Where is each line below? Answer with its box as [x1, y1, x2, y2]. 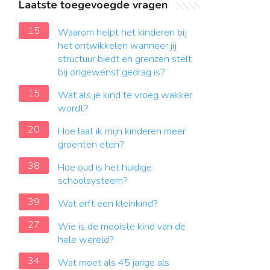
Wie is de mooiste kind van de [58, 220, 186, 233]
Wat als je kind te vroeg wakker [58, 89, 192, 102]
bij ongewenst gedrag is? [58, 66, 165, 79]
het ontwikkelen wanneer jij [58, 39, 177, 52]
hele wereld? [58, 233, 114, 246]
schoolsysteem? [58, 174, 128, 187]
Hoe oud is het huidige [58, 161, 152, 174]
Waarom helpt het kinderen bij [58, 26, 187, 39]
